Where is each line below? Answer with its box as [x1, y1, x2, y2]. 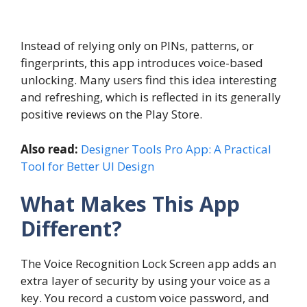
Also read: [21, 140, 78, 157]
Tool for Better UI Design [21, 158, 154, 174]
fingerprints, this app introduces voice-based [21, 55, 263, 71]
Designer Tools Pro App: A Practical [81, 140, 271, 157]
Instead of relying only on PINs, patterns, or [21, 38, 254, 54]
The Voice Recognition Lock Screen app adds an [21, 256, 276, 272]
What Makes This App [21, 190, 240, 219]
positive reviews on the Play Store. [21, 106, 202, 123]
